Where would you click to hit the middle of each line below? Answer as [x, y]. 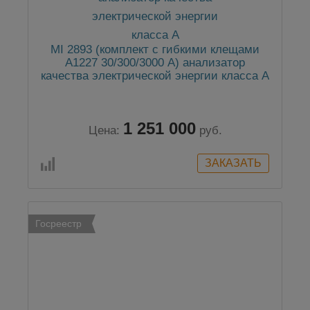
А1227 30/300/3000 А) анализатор [155, 63]
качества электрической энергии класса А [155, 76]
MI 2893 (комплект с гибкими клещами [155, 50]
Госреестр [58, 224]
